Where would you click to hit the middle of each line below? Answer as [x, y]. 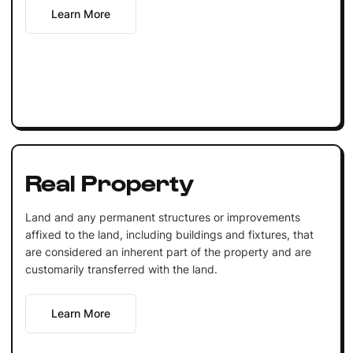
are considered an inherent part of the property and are [168, 251]
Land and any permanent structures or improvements [162, 217]
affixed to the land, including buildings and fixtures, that [169, 234]
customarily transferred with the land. [121, 269]
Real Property [109, 181]
